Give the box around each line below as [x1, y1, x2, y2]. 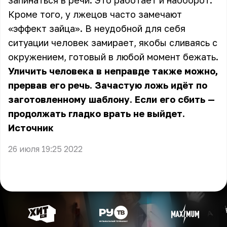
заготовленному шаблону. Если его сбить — [8, 94, 215, 105]
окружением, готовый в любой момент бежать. [8, 51, 218, 62]
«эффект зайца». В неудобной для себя [8, 23, 185, 34]
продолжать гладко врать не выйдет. [8, 108, 185, 119]
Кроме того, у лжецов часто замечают [8, 9, 182, 20]
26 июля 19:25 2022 [8, 144, 83, 154]
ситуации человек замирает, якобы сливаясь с [8, 37, 217, 48]
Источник [8, 122, 54, 133]
